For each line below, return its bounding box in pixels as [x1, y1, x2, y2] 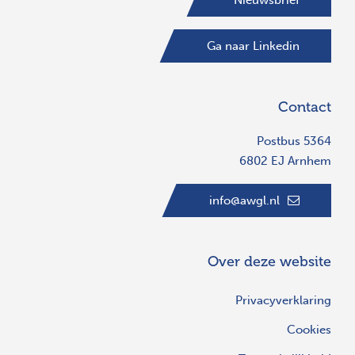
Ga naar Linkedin [207, 38, 300, 53]
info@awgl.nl [209, 193, 280, 208]
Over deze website [208, 252, 331, 270]
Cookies [287, 322, 331, 337]
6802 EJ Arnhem [239, 153, 331, 168]
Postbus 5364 [257, 133, 331, 148]
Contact [278, 97, 331, 116]
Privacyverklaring [235, 292, 331, 307]
